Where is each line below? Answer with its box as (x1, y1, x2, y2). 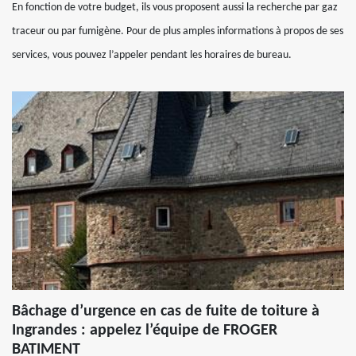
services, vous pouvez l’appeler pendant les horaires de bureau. (12, 49, 292, 61)
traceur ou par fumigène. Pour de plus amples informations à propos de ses (12, 25, 343, 37)
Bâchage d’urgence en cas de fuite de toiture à (12, 304, 319, 319)
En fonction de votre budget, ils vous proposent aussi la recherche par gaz (12, 2, 338, 14)
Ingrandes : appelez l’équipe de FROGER (12, 323, 277, 339)
